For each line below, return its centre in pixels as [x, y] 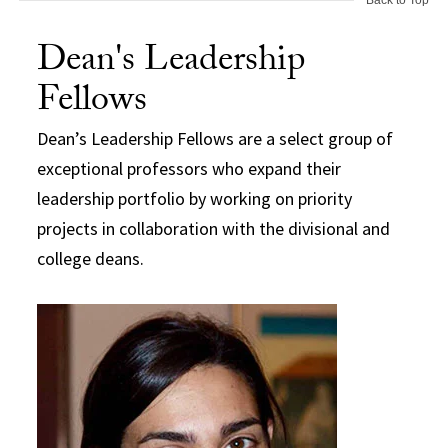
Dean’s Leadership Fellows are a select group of [215, 138]
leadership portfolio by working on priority [195, 198]
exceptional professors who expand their [189, 168]
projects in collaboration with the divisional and [214, 228]
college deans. [91, 258]
